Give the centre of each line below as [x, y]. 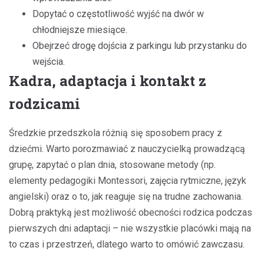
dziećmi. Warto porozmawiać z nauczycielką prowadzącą [127, 148]
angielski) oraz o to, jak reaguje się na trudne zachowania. [126, 196]
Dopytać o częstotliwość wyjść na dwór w [118, 14]
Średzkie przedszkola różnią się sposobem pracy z [115, 133]
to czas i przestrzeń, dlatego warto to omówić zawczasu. [127, 244]
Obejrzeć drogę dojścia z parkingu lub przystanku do [140, 45]
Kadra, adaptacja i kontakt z [108, 80]
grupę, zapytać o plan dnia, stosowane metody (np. [112, 164]
